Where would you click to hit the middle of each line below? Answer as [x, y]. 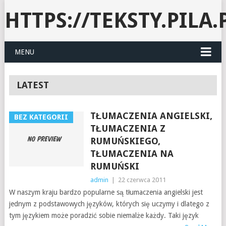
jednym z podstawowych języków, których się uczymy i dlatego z [109, 204]
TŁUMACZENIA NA [132, 154]
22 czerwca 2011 [142, 180]
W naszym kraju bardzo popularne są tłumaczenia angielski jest [106, 192]
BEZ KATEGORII [41, 117]
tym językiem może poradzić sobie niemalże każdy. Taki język [104, 215]
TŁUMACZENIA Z [128, 128]
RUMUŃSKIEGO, [125, 141]
